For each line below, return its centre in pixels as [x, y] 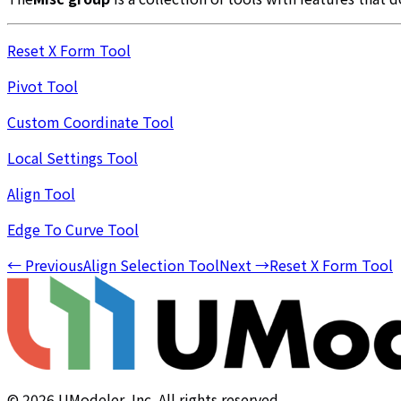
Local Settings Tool [73, 157]
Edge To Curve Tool [73, 229]
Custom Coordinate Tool [90, 121]
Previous [54, 264]
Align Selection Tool [151, 264]
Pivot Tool [43, 85]
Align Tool [41, 193]
